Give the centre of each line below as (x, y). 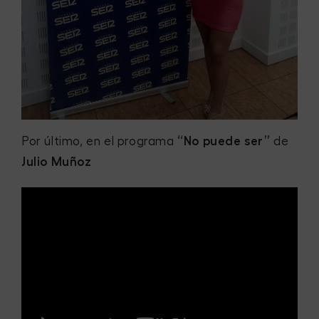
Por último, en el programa (100, 141)
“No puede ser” (224, 141)
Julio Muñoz (57, 162)
